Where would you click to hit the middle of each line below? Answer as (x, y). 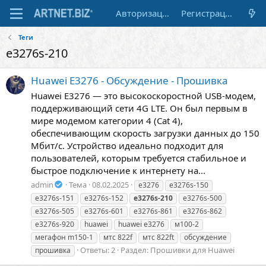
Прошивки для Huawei (192, 250)
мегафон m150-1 (64, 237)
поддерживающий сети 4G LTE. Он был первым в (139, 108)
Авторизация (165, 13)
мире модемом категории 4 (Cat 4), (107, 121)
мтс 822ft (158, 237)
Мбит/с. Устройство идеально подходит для (127, 146)
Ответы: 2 (98, 250)
